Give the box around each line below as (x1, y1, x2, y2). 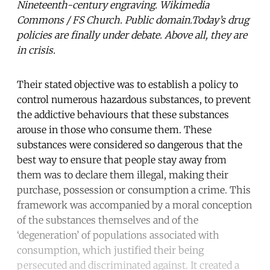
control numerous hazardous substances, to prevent (17, 93, 251, 105)
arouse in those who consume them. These (17, 123, 212, 136)
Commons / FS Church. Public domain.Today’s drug (17, 13, 249, 26)
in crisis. (17, 43, 55, 56)
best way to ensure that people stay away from (17, 153, 227, 166)
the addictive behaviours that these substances (17, 108, 229, 121)
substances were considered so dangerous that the (17, 138, 242, 151)
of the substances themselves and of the (17, 213, 198, 226)
